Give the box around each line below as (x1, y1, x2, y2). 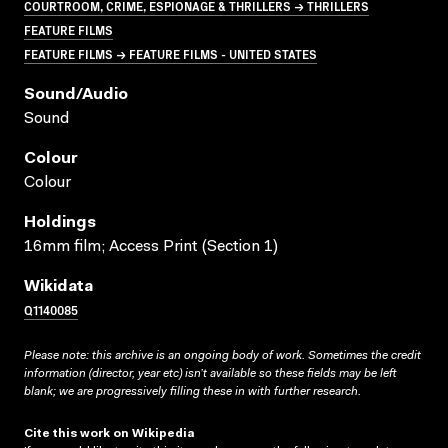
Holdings (24, 214, 96, 231)
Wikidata (24, 278, 93, 295)
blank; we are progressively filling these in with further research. (24, 385, 361, 398)
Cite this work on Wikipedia (24, 427, 195, 440)
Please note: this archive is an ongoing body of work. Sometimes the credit (24, 349, 421, 362)
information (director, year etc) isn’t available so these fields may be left (24, 367, 396, 380)
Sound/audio (24, 86, 128, 103)
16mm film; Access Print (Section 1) (24, 238, 278, 255)
